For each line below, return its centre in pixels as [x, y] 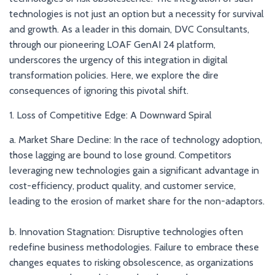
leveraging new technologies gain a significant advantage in [134, 170]
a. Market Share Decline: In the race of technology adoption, [136, 140]
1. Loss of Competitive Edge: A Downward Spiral [110, 115]
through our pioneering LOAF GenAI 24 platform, [112, 45]
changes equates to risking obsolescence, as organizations [131, 262]
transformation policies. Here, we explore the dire [114, 75]
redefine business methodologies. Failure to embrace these [134, 247]
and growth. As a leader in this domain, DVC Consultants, [129, 29]
